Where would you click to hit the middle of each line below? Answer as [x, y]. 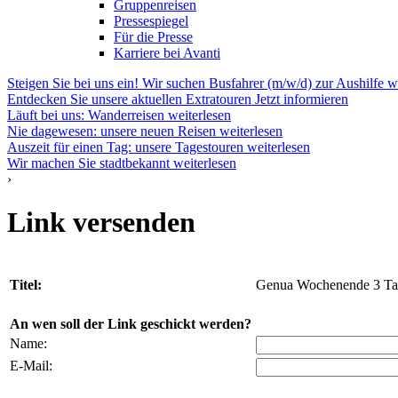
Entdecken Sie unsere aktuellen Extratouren [129, 99]
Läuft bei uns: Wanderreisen [86, 115]
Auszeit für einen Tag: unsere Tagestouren [125, 147]
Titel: [26, 284]
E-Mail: [31, 365]
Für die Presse [153, 37]
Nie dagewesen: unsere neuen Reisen [111, 131]
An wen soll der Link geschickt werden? [131, 323]
